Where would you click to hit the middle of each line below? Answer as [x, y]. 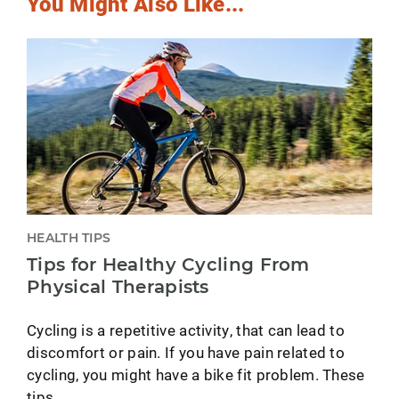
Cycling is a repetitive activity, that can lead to [186, 330]
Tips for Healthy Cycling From [168, 265]
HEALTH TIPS [69, 238]
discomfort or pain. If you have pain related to [186, 353]
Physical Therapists [118, 287]
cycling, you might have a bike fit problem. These [196, 375]
